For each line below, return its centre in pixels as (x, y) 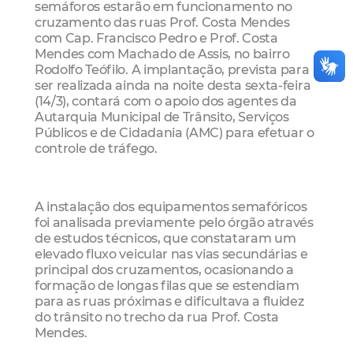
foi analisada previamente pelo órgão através (174, 222)
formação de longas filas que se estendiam (167, 285)
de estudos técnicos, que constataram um (165, 238)
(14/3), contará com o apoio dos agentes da (166, 101)
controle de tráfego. (96, 149)
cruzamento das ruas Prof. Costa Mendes (162, 22)
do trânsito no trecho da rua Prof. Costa (157, 316)
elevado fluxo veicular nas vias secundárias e (171, 253)
